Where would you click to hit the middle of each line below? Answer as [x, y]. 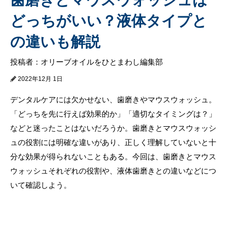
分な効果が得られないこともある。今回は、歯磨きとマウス [113, 156]
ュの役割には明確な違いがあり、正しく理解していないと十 [113, 142]
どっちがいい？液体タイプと [109, 21]
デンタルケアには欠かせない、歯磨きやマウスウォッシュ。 [113, 99]
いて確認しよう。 [41, 185]
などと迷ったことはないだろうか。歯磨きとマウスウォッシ [113, 128]
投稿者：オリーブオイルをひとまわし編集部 [87, 62]
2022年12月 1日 [40, 79]
